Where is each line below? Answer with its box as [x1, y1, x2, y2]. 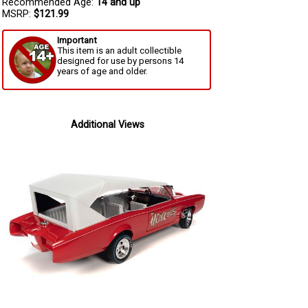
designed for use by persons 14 [57, 56, 184, 67]
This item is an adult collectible [57, 45, 181, 56]
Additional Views [70, 119, 144, 131]
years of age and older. [57, 66, 148, 77]
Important [57, 35, 97, 46]
